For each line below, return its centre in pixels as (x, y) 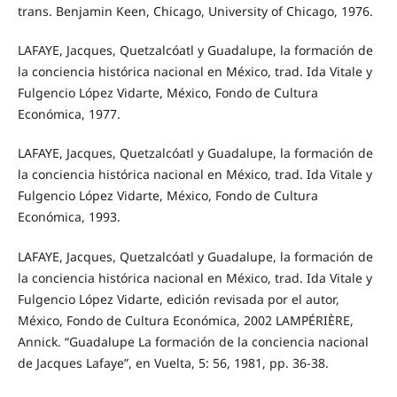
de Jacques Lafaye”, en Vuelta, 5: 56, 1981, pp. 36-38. (173, 362)
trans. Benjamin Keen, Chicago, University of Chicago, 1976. (195, 12)
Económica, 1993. (69, 217)
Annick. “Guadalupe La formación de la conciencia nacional (193, 341)
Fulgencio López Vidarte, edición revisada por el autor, (178, 299)
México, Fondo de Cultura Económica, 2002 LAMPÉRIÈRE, (185, 320)
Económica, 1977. (69, 114)
